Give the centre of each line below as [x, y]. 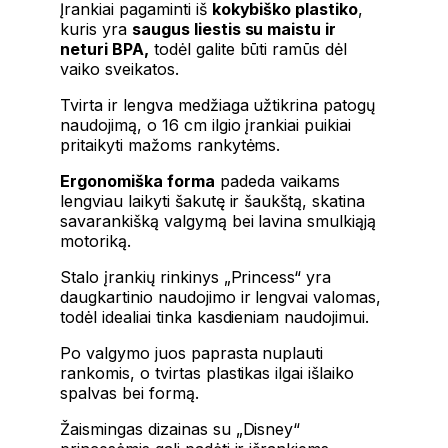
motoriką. [95, 240]
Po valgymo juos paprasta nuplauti [192, 352]
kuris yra [96, 28]
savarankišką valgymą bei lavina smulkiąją [218, 220]
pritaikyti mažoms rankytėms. [170, 144]
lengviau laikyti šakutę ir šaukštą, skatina [213, 200]
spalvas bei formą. [129, 392]
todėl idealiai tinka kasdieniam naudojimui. [215, 316]
